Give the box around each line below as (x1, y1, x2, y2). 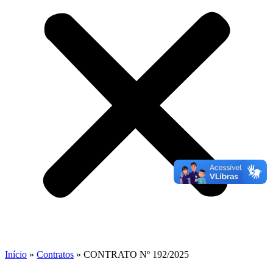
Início (5, 249, 27, 260)
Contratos (37, 249, 74, 260)
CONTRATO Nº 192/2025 (83, 249, 189, 260)
